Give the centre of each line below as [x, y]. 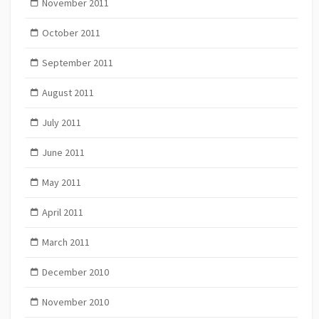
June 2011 [63, 153]
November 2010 [75, 302]
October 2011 [71, 33]
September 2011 [77, 63]
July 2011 [61, 123]
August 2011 [68, 93]
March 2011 [66, 242]
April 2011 [62, 213]
